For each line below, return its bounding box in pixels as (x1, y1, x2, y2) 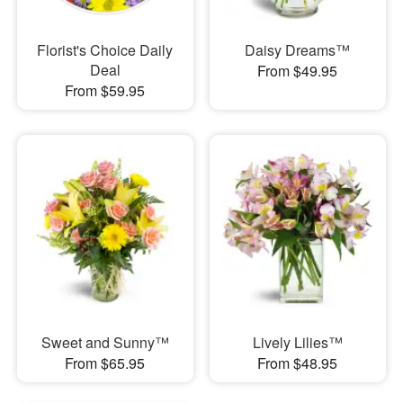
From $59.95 (65, 79, 146, 101)
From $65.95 (65, 353, 146, 373)
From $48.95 (257, 353, 338, 373)
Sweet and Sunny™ (40, 332, 169, 353)
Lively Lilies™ (252, 332, 343, 353)
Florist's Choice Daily (37, 39, 174, 60)
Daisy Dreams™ (245, 39, 351, 60)
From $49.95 (257, 59, 338, 81)
